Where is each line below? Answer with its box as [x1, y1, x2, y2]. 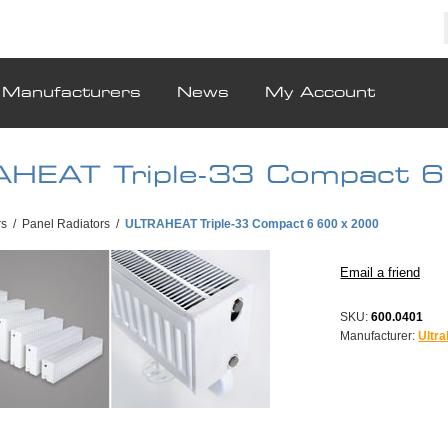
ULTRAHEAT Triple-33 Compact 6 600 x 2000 [125, 217, 379, 232]
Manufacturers [2, 86, 141, 101]
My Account [265, 86, 375, 101]
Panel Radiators [22, 217, 110, 232]
